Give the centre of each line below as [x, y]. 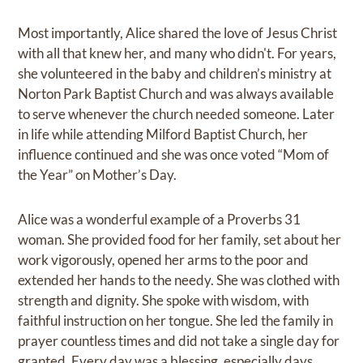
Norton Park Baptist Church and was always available [176, 93]
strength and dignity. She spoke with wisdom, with [164, 300]
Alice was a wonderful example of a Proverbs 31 [160, 219]
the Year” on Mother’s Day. [98, 174]
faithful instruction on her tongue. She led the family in [176, 320]
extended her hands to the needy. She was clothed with [179, 280]
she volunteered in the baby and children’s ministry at [175, 73]
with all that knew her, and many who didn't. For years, [177, 53]
